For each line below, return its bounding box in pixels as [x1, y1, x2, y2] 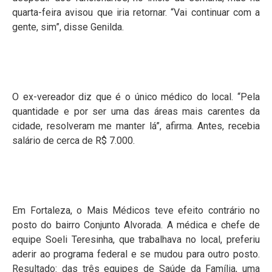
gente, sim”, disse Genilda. [12, 21, 124, 33]
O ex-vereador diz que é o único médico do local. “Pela [12, 90, 260, 103]
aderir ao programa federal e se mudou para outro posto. [12, 248, 260, 260]
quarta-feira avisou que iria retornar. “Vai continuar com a [12, 6, 260, 18]
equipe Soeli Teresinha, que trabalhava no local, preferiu [12, 234, 260, 246]
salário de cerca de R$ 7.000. [12, 134, 135, 146]
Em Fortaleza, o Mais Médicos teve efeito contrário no [12, 205, 260, 217]
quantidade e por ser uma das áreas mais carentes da [12, 105, 260, 117]
